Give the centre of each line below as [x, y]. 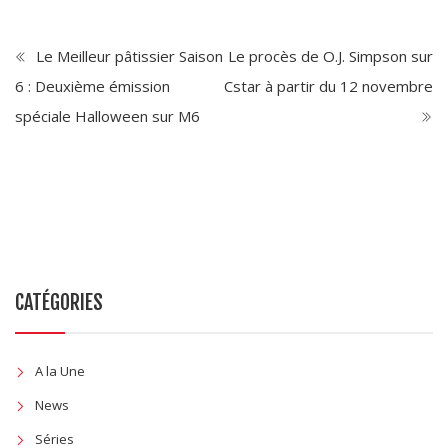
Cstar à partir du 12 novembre [328, 86]
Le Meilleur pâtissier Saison [127, 56]
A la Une [60, 371]
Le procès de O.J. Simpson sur [330, 56]
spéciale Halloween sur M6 [107, 116]
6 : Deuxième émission [92, 86]
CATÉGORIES [59, 303]
